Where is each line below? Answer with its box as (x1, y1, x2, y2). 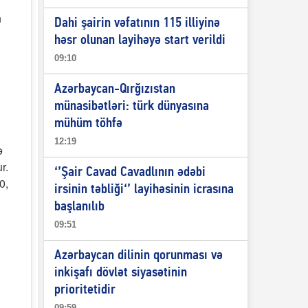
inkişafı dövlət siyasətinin (54, 266, 187, 280)
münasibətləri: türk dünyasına (54, 100, 209, 113)
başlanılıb (54, 200, 104, 214)
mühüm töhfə (54, 117, 122, 131)
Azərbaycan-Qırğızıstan (54, 82, 175, 96)
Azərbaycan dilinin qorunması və (54, 249, 223, 263)
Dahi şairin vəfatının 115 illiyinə (54, 16, 220, 30)
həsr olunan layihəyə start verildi (54, 34, 225, 47)
